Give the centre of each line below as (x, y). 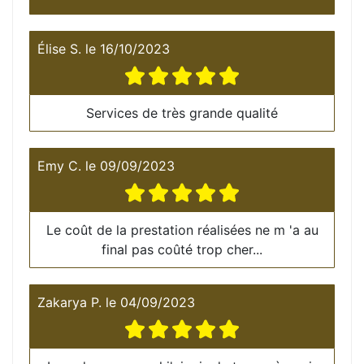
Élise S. (59, 48)
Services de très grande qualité (182, 113)
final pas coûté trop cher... (182, 249)
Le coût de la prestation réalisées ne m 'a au (182, 230)
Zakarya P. (69, 302)
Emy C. (59, 165)
